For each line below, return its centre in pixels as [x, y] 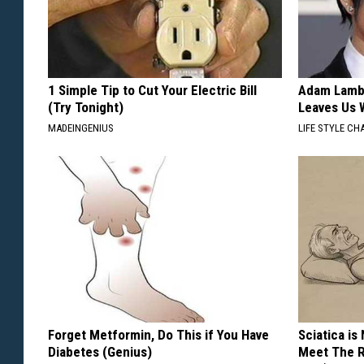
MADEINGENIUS [81, 128]
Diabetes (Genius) [100, 351]
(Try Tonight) [86, 107]
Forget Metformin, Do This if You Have [158, 334]
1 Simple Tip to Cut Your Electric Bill [152, 90]
